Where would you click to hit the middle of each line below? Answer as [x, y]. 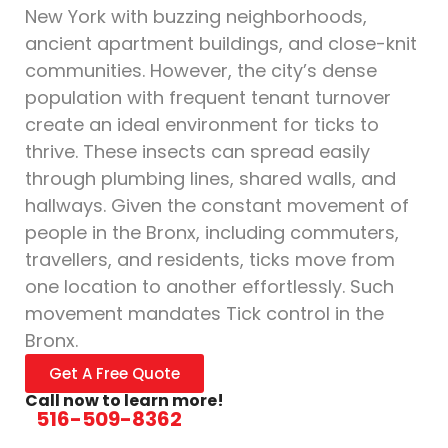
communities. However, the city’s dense [201, 70]
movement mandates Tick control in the [204, 313]
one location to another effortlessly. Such [209, 286]
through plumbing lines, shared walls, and [210, 178]
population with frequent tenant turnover [208, 97]
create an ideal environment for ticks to [202, 124]
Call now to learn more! [124, 400]
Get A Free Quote [114, 373]
